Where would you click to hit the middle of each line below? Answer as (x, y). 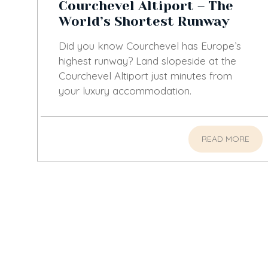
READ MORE (226, 139)
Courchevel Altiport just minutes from (145, 76)
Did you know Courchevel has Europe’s (150, 46)
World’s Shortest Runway (144, 22)
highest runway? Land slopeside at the (147, 61)
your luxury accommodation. (125, 91)
